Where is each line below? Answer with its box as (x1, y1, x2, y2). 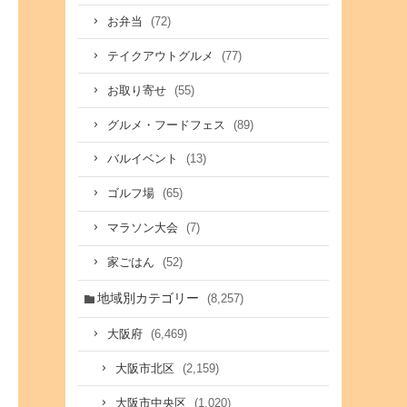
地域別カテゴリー (97, 291, 203, 305)
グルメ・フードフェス (106, 118, 229, 132)
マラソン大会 (106, 222, 182, 235)
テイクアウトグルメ (106, 49, 217, 63)
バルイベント (106, 153, 182, 166)
